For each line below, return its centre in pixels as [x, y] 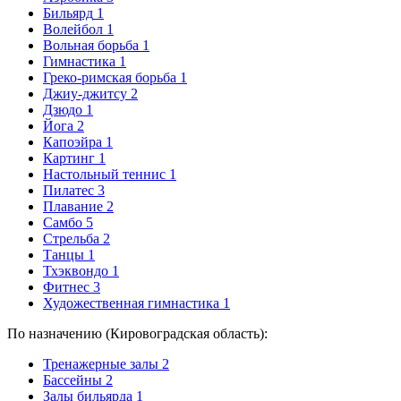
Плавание [73, 206]
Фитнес [66, 287]
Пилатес [68, 190]
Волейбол [73, 29]
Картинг [69, 158]
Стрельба [71, 239]
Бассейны [73, 380]
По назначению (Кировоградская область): [137, 333]
